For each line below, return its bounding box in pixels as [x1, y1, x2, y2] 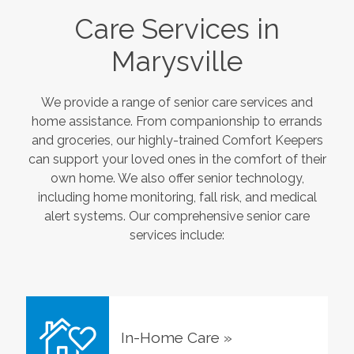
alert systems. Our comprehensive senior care [44, 208, 310, 224]
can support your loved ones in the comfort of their [28, 151, 326, 167]
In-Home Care [120, 328, 220, 346]
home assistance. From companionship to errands [32, 113, 322, 129]
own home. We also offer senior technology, [50, 170, 304, 186]
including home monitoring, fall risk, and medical [37, 189, 317, 205]
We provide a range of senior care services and [41, 94, 313, 110]
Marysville [111, 44, 243, 77]
